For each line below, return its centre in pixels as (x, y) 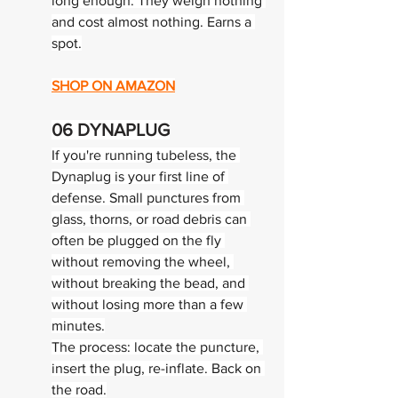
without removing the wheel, (143, 262)
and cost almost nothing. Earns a (153, 22)
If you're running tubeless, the (146, 155)
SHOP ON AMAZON (113, 86)
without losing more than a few (149, 304)
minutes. (78, 326)
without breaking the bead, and (150, 283)
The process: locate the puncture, (157, 347)
